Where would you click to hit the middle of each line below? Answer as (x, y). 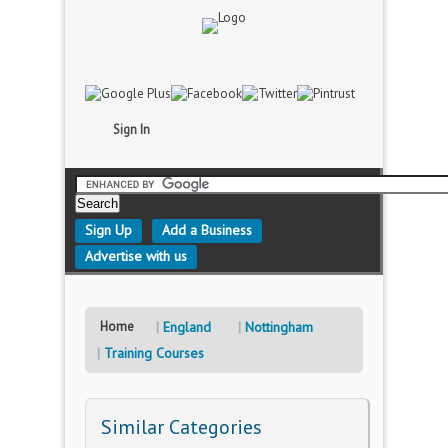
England (187, 327)
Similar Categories (181, 427)
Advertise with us (136, 256)
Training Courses (154, 353)
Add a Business (207, 230)
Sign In (131, 129)
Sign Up (108, 230)
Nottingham (279, 327)
